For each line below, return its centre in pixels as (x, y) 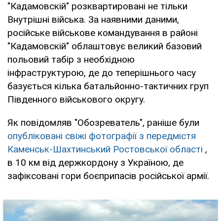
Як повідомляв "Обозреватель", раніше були (103, 122)
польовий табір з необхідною (71, 59)
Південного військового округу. (76, 99)
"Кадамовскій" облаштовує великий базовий (105, 46)
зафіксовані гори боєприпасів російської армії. (108, 176)
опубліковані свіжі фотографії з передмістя (102, 136)
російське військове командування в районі (103, 33)
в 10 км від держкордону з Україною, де (95, 162)
